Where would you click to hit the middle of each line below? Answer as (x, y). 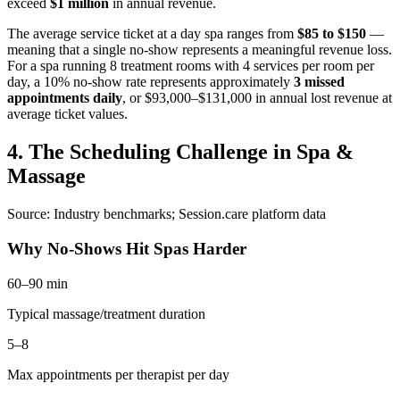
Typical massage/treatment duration (106, 313)
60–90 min (37, 283)
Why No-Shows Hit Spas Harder (127, 248)
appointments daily (65, 98)
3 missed (319, 82)
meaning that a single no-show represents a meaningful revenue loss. (200, 50)
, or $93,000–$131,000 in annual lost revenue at (257, 98)
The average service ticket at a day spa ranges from (152, 34)
